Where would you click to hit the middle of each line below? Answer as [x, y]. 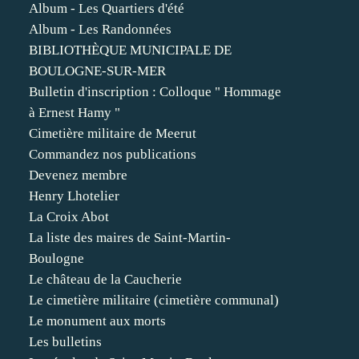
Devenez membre [78, 175]
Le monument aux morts [97, 321]
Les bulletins [65, 342]
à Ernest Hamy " [75, 113]
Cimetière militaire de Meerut [113, 133]
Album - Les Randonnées [100, 29]
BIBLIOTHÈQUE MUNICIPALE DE [130, 50]
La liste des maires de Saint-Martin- [130, 238]
